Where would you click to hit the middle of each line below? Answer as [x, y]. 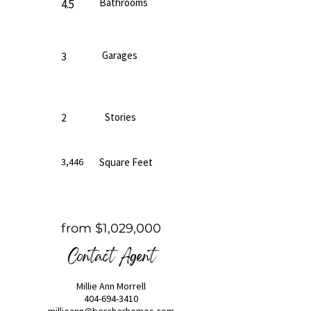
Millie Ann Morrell [111, 286]
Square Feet [126, 162]
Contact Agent [111, 258]
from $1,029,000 [111, 228]
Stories [120, 117]
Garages [120, 55]
